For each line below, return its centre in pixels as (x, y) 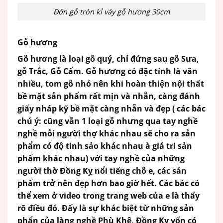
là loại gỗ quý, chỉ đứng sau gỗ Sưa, (128, 58)
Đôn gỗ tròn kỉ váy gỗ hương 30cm (111, 12)
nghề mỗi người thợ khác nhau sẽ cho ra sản (107, 133)
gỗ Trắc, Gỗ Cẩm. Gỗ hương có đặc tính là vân (108, 71)
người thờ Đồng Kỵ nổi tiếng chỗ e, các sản (102, 170)
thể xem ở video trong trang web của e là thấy (109, 195)
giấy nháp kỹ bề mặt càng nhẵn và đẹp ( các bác (111, 108)
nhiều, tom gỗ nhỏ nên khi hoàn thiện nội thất (111, 83)
